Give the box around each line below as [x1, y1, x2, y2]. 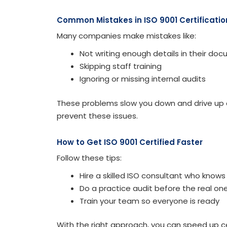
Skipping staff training [80, 61, 162, 72]
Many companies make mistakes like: [57, 30, 196, 42]
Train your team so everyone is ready [80, 195, 219, 206]
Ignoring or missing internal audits [80, 73, 206, 85]
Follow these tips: [57, 152, 122, 163]
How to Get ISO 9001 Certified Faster [57, 136, 203, 147]
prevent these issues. [57, 110, 138, 121]
